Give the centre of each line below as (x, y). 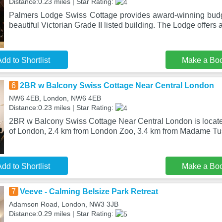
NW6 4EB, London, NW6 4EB (55, 98)
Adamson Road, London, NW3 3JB (63, 204)
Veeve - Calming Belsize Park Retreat (89, 192)
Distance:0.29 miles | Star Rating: (62, 214)
